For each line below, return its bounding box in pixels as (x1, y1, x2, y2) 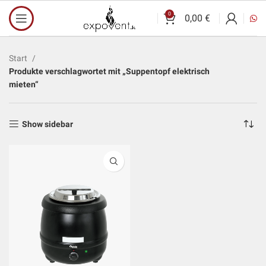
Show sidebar (22, 119, 74, 129)
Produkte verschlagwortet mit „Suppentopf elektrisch (9, 66, 210, 76)
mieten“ (9, 80, 39, 89)
